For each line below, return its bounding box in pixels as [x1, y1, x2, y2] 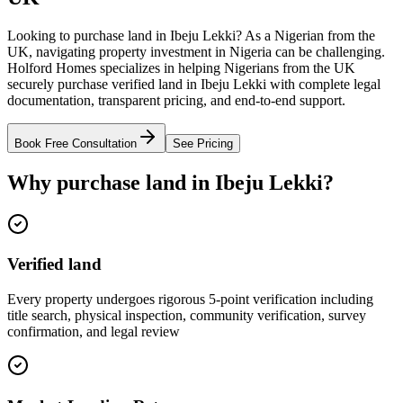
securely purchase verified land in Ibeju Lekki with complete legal [7, 76, 381, 92]
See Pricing [173, 136, 233, 150]
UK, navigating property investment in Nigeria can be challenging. [7, 43, 385, 59]
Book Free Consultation [14, 136, 137, 150]
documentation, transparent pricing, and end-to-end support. [7, 92, 345, 108]
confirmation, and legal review [7, 323, 180, 339]
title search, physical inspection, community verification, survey [7, 307, 366, 323]
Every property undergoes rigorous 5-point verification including [7, 291, 373, 307]
